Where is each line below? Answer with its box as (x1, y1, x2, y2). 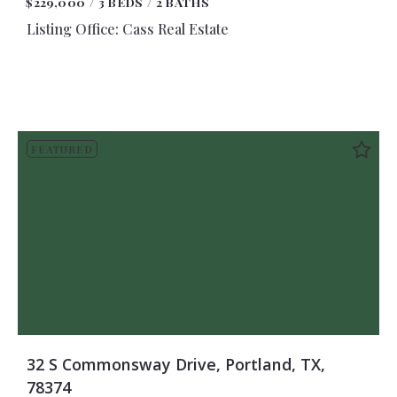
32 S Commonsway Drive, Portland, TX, (26, 353, 325, 375)
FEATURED (30, 142, 93, 157)
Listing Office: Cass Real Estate (26, 19, 229, 38)
